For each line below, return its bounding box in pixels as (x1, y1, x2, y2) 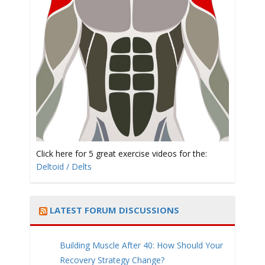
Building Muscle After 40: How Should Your (60, 239, 223, 251)
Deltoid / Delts (36, 160, 92, 172)
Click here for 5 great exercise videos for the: (36, 147, 207, 159)
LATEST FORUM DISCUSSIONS (50, 203, 179, 216)
